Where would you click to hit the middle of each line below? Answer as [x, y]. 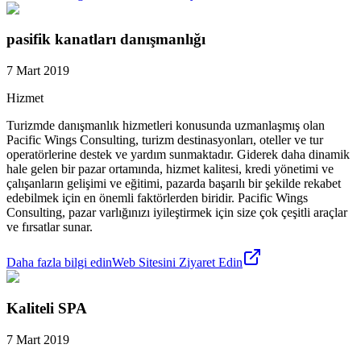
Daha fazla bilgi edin [59, 263]
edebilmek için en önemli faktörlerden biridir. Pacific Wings [157, 198]
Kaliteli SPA [47, 308]
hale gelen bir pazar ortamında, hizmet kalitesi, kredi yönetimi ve [170, 169]
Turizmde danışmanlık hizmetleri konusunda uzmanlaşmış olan [166, 126]
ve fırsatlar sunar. [50, 227]
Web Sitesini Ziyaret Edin [177, 263]
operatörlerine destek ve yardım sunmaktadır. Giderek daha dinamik [178, 155]
